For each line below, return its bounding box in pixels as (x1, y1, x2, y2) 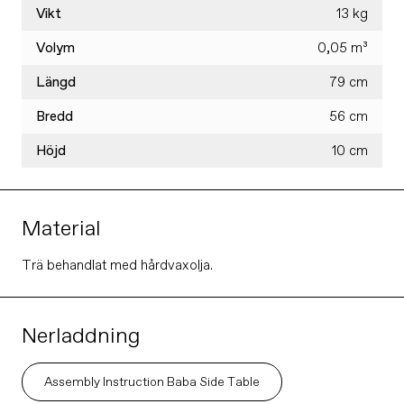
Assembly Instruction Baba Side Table (44, 374, 260, 389)
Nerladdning (22, 323, 141, 348)
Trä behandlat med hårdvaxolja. (22, 257, 213, 273)
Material (22, 216, 101, 241)
